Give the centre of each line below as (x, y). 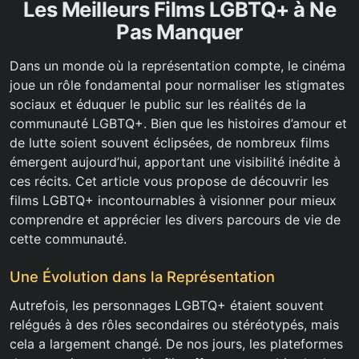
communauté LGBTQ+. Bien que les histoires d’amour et (178, 124)
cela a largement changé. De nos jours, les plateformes (176, 344)
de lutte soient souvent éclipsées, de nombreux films (169, 143)
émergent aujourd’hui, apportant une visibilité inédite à (175, 162)
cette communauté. (68, 239)
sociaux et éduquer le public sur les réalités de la (158, 105)
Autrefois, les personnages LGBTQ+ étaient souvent (167, 306)
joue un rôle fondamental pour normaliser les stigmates (177, 85)
